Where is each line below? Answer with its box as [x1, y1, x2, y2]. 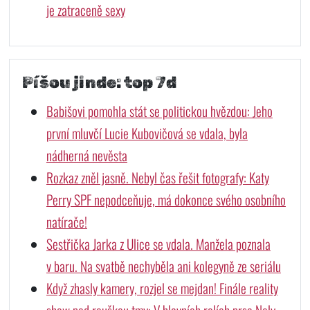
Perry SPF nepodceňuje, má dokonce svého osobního [46, 190, 286, 210]
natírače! [46, 212, 87, 232]
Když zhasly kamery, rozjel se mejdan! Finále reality [46, 278, 278, 299]
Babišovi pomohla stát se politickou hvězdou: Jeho [46, 101, 273, 122]
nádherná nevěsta [46, 145, 127, 166]
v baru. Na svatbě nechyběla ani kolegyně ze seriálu [46, 256, 281, 277]
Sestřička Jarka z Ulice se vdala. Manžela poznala [46, 234, 271, 255]
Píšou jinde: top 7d [21, 73, 176, 93]
